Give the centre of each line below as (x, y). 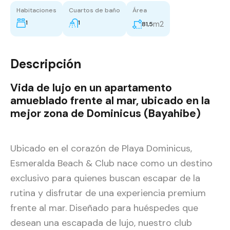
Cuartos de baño (94, 11)
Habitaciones (36, 11)
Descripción (46, 64)
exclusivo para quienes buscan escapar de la (105, 178)
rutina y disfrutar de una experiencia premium (108, 193)
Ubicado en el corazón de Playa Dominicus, (101, 149)
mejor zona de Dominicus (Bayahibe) (106, 114)
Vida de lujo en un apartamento (91, 88)
